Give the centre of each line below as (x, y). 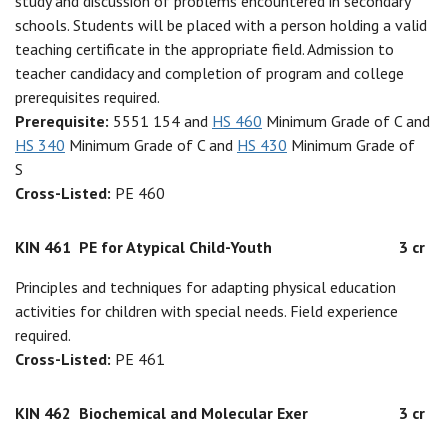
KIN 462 (43, 413)
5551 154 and (162, 121)
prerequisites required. (87, 97)
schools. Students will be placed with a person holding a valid (221, 25)
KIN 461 (43, 247)
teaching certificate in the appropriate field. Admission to (204, 49)
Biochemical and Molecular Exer (193, 413)
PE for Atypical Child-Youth (175, 247)
